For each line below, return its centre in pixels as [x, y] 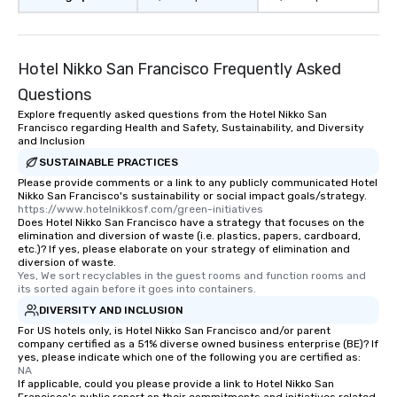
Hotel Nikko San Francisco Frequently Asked [179, 70]
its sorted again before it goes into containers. [137, 289]
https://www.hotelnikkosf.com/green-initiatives [140, 210]
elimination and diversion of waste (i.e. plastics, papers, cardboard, [189, 236]
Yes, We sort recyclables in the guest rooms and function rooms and [192, 276]
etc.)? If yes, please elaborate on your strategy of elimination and [184, 249]
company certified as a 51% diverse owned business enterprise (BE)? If [198, 344]
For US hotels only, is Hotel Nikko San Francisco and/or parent [174, 331]
